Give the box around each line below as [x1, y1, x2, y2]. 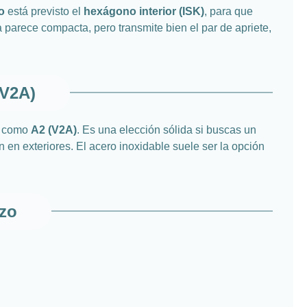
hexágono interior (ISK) [84, 5, 204, 17]
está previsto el [5, 5, 84, 17]
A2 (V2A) [31, 123, 77, 136]
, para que [204, 5, 253, 17]
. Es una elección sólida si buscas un [77, 123, 256, 136]
